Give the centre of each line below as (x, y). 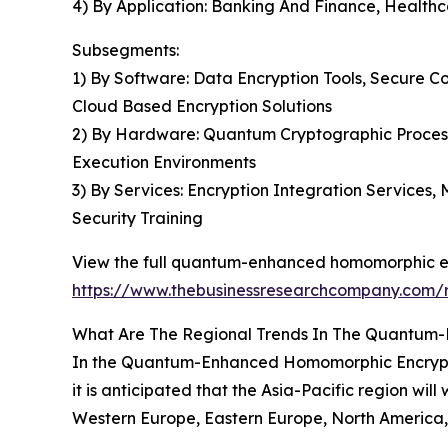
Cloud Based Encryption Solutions (202, 105)
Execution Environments (164, 161)
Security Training (137, 217)
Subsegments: (125, 49)
